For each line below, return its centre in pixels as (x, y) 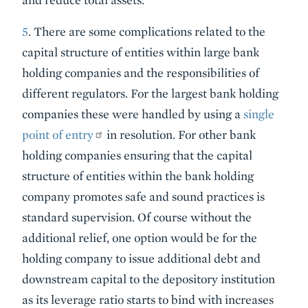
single (259, 114)
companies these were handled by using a (133, 114)
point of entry (58, 134)
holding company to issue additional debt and (141, 258)
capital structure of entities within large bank (141, 52)
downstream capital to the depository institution (148, 279)
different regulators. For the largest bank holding (150, 93)
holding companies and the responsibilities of (141, 73)
